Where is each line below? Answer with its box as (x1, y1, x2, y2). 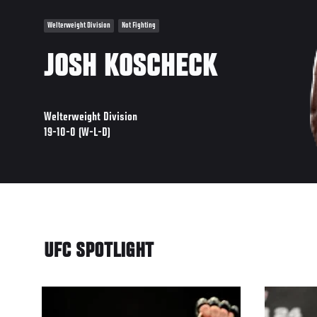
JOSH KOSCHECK (44, 51, 217, 86)
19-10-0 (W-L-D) (44, 127, 110, 140)
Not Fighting (122, 21, 156, 30)
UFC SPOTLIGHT (44, 241, 154, 264)
